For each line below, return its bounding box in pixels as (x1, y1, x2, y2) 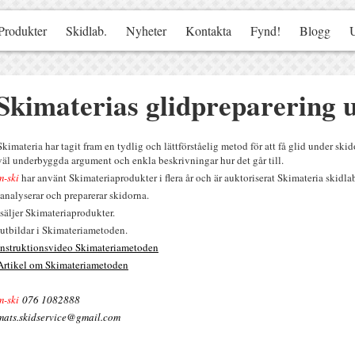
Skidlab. (66, 22, 107, 39)
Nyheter (126, 22, 166, 39)
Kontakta (185, 22, 231, 39)
